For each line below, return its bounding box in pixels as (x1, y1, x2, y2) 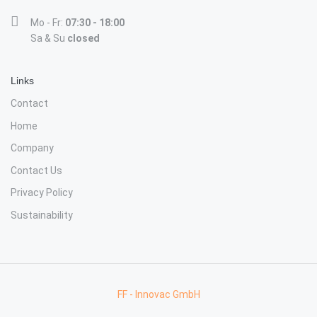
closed (67, 33, 100, 45)
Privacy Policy (11, 187, 73, 199)
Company (11, 142, 54, 154)
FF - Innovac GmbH (117, 289, 200, 301)
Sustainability (11, 209, 73, 221)
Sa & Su (30, 33, 67, 45)
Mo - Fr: (30, 17, 65, 29)
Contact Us (11, 164, 62, 176)
